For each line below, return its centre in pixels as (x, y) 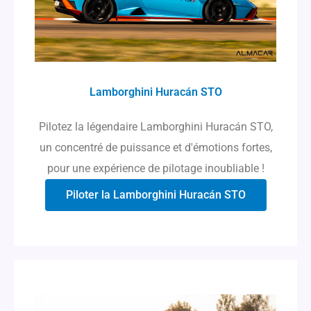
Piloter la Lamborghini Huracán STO (155, 195)
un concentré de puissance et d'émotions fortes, (155, 148)
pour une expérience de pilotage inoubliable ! (155, 169)
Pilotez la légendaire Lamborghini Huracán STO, (155, 127)
